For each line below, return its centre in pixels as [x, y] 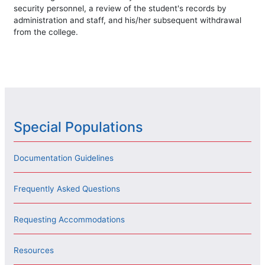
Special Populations [78, 127]
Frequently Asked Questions [67, 189]
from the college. [46, 32]
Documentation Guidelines [64, 158]
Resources [34, 251]
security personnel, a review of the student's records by [120, 8]
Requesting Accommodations [69, 220]
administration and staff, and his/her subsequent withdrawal [127, 20]
